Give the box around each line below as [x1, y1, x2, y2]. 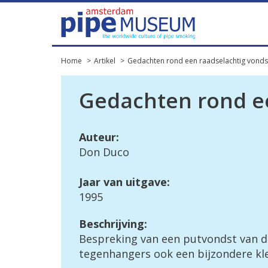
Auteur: [79, 130, 119, 144]
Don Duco [79, 145, 129, 159]
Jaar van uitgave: [79, 175, 170, 189]
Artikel [94, 56, 115, 66]
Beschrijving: [79, 217, 147, 231]
